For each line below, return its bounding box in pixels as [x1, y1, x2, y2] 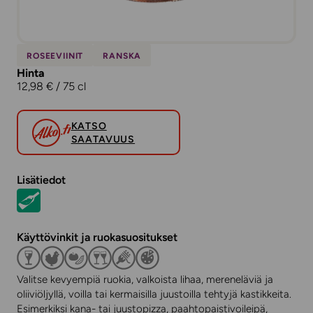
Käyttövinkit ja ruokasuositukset [17, 231, 177, 244]
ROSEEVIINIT [27, 50, 84, 61]
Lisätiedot [17, 173, 66, 187]
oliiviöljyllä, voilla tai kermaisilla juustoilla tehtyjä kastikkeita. [17, 288, 291, 300]
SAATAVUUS [71, 133, 136, 145]
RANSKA [103, 50, 142, 61]
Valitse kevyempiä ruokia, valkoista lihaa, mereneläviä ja [17, 273, 273, 286]
